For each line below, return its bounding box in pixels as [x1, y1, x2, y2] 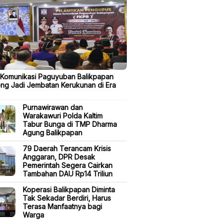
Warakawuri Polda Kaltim [23, 111, 103, 120]
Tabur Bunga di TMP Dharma [23, 120, 117, 129]
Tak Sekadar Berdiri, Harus [23, 194, 111, 203]
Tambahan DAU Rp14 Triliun [23, 169, 112, 178]
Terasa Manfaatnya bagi [23, 202, 102, 211]
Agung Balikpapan [23, 128, 82, 137]
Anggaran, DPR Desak [23, 153, 95, 162]
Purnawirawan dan [23, 103, 83, 112]
